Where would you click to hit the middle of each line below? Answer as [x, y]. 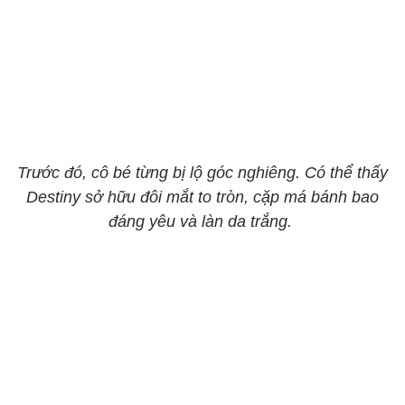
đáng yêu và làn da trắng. [202, 221]
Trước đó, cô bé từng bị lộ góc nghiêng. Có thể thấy [202, 173]
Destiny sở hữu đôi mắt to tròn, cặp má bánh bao [202, 197]
